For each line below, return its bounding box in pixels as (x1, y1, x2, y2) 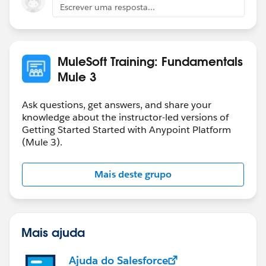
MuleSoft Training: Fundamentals (58, 53, 243, 69)
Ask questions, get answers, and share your (22, 98, 211, 111)
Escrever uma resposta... (60, 1, 155, 12)
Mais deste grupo (94, 167, 172, 180)
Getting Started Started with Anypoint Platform (22, 123, 231, 136)
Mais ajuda (21, 224, 85, 240)
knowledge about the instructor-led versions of (22, 110, 229, 123)
